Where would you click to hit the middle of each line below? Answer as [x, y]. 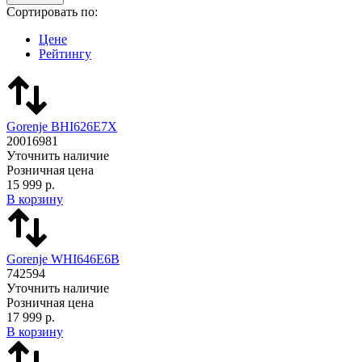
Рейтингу [65, 53]
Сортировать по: [52, 11]
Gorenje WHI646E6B [63, 259]
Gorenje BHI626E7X [62, 126]
